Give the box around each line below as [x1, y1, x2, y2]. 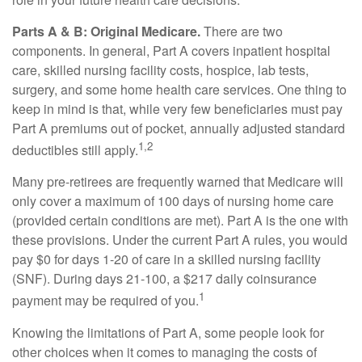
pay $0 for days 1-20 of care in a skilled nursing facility [12, 250, 321, 269]
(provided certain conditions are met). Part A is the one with [12, 211, 348, 230]
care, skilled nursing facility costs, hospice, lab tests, [12, 61, 309, 79]
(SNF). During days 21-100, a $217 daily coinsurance [12, 269, 317, 288]
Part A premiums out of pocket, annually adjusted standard [12, 119, 345, 137]
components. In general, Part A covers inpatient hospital [12, 41, 330, 60]
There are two [200, 22, 283, 40]
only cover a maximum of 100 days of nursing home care [12, 192, 334, 211]
